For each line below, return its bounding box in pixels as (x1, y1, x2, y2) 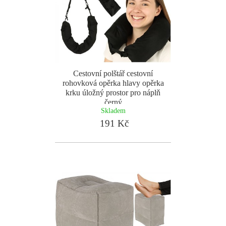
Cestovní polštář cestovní (73, 69, 153, 78)
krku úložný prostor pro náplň (66, 88, 160, 97)
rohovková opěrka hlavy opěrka (62, 79, 164, 87)
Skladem (100, 106, 126, 115)
